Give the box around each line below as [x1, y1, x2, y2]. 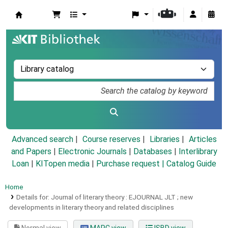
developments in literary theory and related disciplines [9, 203, 174, 212]
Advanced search [11, 134, 73, 145]
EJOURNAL [128, 193, 163, 202]
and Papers [11, 147, 51, 157]
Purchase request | [96, 159, 166, 169]
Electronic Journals [58, 147, 127, 157]
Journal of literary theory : [50, 193, 127, 202]
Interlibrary [178, 147, 217, 157]
